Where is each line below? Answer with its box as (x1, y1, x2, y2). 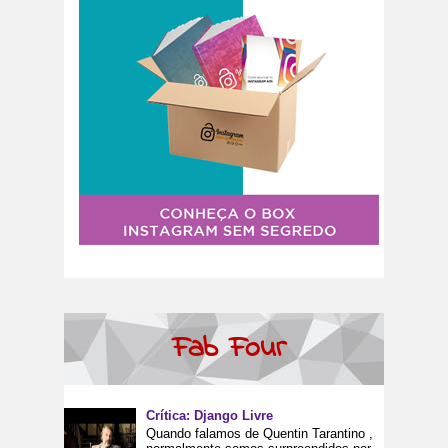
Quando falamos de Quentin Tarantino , (146, 426, 374, 441)
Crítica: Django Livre (146, 408, 274, 424)
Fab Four (172, 326, 286, 371)
